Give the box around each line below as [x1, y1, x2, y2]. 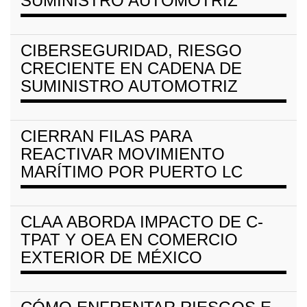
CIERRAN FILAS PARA [21, 126, 192, 145]
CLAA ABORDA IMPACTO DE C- [21, 212, 263, 231]
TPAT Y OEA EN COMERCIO [21, 230, 238, 249]
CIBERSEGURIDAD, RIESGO [21, 40, 242, 60]
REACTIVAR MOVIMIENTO [21, 144, 225, 163]
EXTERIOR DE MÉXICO [21, 247, 202, 267]
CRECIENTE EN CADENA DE [21, 58, 242, 77]
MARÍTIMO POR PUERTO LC [21, 162, 243, 181]
